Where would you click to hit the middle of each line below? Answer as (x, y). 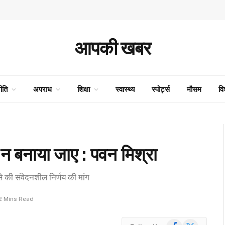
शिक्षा (84, 89)
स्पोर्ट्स (161, 89)
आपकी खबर (113, 48)
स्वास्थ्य (125, 89)
